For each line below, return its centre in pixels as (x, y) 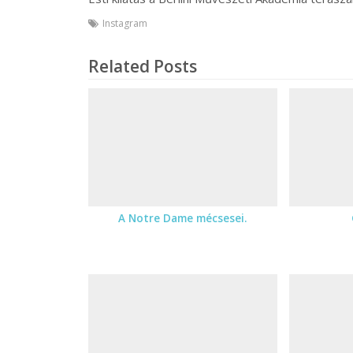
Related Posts (143, 67)
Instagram (125, 24)
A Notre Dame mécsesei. (183, 218)
